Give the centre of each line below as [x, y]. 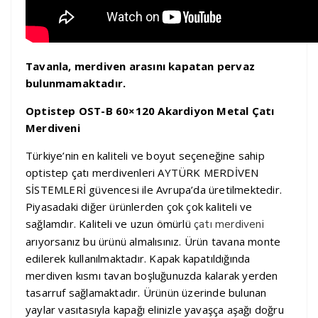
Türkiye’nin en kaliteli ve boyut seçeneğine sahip [145, 156]
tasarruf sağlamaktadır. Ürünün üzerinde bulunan [146, 293]
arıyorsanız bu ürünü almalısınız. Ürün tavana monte [153, 242]
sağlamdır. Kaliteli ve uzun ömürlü [110, 224]
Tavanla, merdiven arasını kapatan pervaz [141, 66]
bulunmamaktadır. [76, 83]
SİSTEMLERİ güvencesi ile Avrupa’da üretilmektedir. [154, 190]
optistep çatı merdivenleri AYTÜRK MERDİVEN [142, 173]
